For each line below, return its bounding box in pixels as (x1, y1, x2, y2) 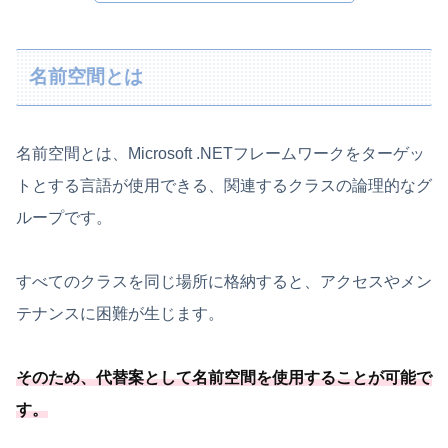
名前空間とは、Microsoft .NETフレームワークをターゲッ (16, 144, 425, 162)
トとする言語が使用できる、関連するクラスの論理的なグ (16, 176, 432, 194)
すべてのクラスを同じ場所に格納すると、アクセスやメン (16, 272, 432, 290)
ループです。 (16, 208, 112, 226)
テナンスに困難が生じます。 (16, 304, 224, 322)
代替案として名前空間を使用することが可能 (96, 368, 416, 386)
